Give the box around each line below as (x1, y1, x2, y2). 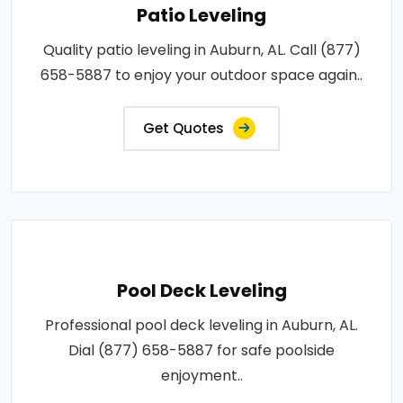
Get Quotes (143, 119, 224, 139)
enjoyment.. (160, 365, 243, 387)
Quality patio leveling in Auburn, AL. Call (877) (42, 40, 361, 61)
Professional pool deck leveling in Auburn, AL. (45, 315, 358, 336)
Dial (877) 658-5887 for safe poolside (68, 340, 335, 362)
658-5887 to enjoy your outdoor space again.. (40, 65, 363, 86)
